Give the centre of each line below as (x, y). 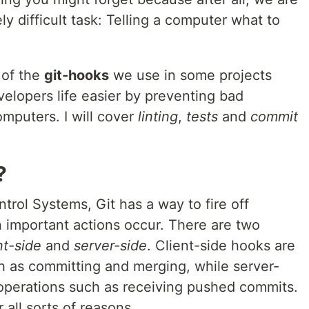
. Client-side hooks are (221, 245)
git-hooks (77, 75)
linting (158, 116)
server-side (110, 245)
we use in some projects (190, 75)
